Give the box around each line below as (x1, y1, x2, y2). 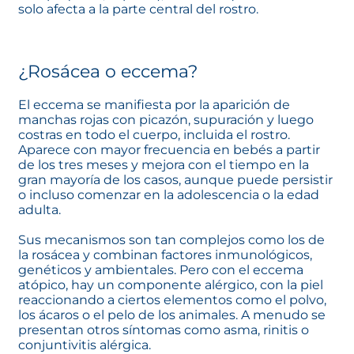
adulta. (18, 202, 64, 218)
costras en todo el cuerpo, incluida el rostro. (18, 127, 290, 143)
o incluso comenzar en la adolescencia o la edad (18, 187, 319, 203)
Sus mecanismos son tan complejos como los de (18, 232, 325, 248)
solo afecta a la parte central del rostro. (18, 2, 258, 17)
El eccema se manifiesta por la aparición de (18, 97, 290, 113)
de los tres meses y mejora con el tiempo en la (18, 157, 309, 173)
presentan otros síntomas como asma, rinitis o (18, 322, 309, 338)
